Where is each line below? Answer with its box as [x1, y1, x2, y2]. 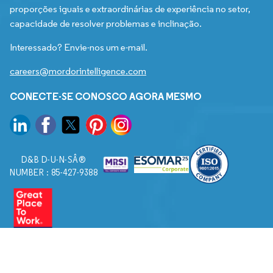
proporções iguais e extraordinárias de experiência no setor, [10, 3, 250, 15]
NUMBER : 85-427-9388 [10, 168, 97, 179]
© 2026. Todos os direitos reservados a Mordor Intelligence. [10, 259, 250, 271]
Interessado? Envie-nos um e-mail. [10, 41, 147, 54]
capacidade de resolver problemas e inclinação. [10, 18, 202, 30]
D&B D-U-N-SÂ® [21, 155, 87, 166]
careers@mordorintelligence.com [10, 65, 146, 77]
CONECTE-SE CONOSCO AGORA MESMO [10, 90, 202, 103]
